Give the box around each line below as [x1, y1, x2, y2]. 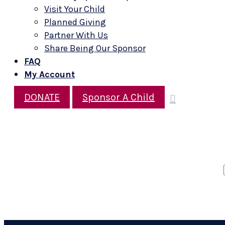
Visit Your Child [44, 4, 105, 15]
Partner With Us [44, 30, 108, 41]
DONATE [24, 91, 60, 103]
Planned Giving [44, 17, 106, 28]
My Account [24, 69, 75, 80]
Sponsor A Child [82, 91, 155, 103]
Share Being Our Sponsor [44, 43, 146, 54]
